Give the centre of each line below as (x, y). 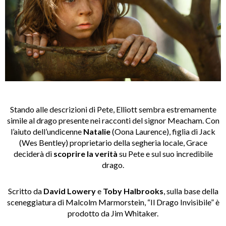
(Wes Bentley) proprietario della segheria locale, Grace (113, 142)
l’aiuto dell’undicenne (47, 131)
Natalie (97, 131)
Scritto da (25, 191)
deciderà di (33, 153)
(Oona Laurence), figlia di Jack (163, 131)
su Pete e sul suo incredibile (165, 153)
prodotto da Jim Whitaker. (113, 213)
